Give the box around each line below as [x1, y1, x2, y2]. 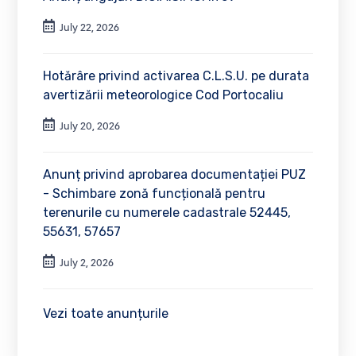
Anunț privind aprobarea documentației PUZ [43, 167, 307, 182]
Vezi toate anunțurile [43, 306, 169, 321]
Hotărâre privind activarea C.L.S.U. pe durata [43, 68, 310, 83]
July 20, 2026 [59, 120, 120, 132]
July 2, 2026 [59, 257, 114, 269]
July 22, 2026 [59, 21, 119, 33]
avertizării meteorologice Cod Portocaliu [43, 87, 284, 103]
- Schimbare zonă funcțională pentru [43, 186, 266, 201]
